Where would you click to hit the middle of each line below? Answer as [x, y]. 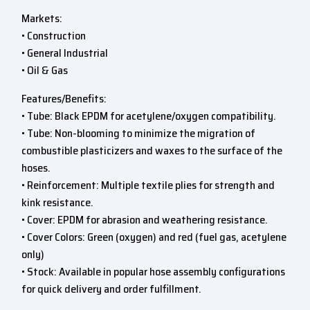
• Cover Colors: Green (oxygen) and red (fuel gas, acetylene [154, 237]
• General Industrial [65, 53]
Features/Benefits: [64, 99]
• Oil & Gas [45, 70]
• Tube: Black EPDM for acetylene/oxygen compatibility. [149, 116]
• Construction [54, 36]
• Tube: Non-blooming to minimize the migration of [138, 133]
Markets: [42, 18]
